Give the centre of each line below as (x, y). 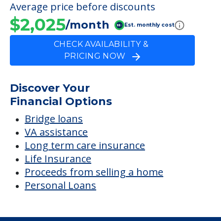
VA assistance (56, 132)
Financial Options (61, 102)
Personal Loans (60, 185)
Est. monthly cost (149, 25)
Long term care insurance (85, 146)
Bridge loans (54, 119)
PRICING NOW (98, 56)
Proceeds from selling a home (94, 172)
